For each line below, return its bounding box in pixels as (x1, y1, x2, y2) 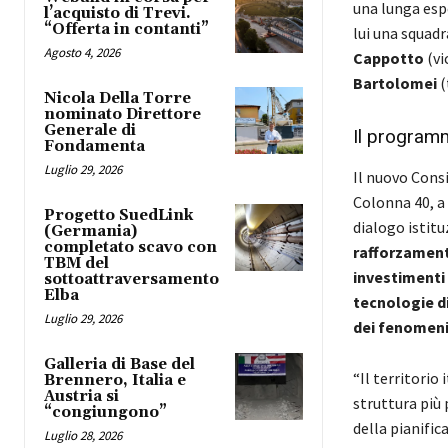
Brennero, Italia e (44, 370, 186, 390)
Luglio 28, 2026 (44, 426, 122, 444)
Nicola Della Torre (44, 88, 191, 108)
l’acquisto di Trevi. (44, 3, 191, 23)
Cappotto (352, 47, 424, 68)
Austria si (44, 386, 119, 406)
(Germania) (44, 221, 137, 241)
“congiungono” (44, 402, 167, 422)
